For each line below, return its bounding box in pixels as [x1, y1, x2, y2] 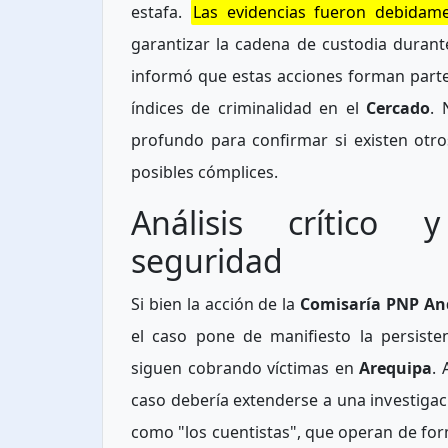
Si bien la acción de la [131, 293, 301, 316]
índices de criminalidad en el [131, 97, 367, 120]
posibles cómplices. [131, 161, 278, 184]
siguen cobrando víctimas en [131, 357, 359, 380]
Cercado [366, 97, 431, 120]
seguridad [131, 239, 283, 283]
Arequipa [359, 357, 432, 380]
